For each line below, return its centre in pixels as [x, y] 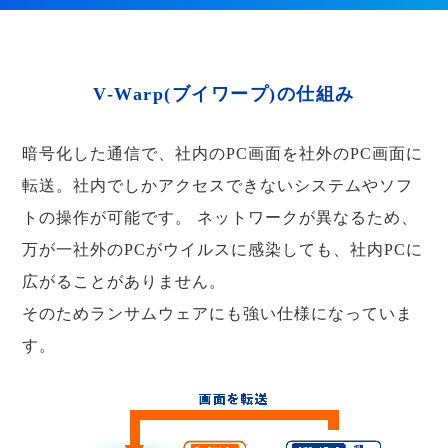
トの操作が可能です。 [107, 218]
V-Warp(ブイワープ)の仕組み [224, 94]
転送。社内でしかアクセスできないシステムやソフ [218, 186]
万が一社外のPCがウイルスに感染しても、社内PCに [223, 250]
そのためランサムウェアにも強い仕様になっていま [218, 314]
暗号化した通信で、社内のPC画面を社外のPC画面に [223, 154]
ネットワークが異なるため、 [305, 218]
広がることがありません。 [124, 282]
